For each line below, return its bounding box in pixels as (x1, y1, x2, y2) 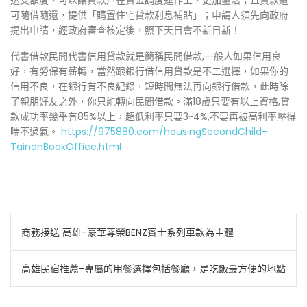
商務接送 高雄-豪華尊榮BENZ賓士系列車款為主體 (21, 225, 234, 239)
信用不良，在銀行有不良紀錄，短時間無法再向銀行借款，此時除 (10, 79, 288, 93)
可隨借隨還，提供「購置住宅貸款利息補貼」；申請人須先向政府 (10, 8, 288, 22)
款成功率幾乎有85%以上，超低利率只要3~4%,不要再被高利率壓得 (10, 110, 296, 123)
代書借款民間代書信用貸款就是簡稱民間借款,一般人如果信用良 (10, 49, 281, 63)
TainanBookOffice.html (10, 140, 124, 153)
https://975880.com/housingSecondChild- (61, 125, 267, 138)
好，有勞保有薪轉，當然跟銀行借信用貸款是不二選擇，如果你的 (10, 64, 288, 78)
